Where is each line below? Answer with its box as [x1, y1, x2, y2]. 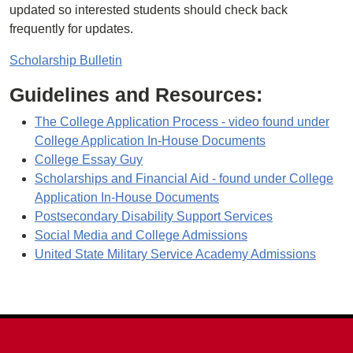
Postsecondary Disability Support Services [35, 210, 273, 223]
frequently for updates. [9, 22, 133, 35]
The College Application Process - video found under [35, 115, 329, 128]
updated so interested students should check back [9, 3, 288, 17]
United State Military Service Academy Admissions [35, 247, 316, 261]
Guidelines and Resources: [9, 84, 262, 106]
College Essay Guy [35, 153, 143, 166]
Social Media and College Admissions [35, 229, 247, 242]
